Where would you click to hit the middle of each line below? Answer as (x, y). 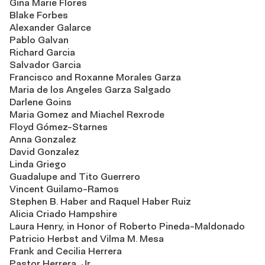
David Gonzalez (44, 152)
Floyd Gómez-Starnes (59, 127)
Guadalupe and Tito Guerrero (75, 177)
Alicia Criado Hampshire (63, 214)
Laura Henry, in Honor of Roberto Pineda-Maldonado (127, 226)
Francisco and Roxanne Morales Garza (95, 77)
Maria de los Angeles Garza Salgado (90, 90)
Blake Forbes (39, 15)
